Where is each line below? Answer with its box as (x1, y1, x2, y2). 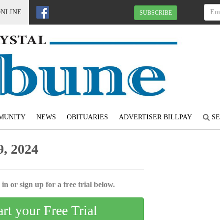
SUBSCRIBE (139, 9, 172, 16)
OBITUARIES (66, 113, 108, 121)
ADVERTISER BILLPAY (118, 113, 192, 121)
